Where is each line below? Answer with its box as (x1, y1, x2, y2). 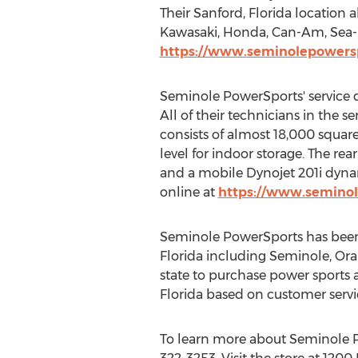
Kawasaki (159, 25, 217, 40)
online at (159, 185, 218, 200)
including (202, 249, 269, 264)
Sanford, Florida (193, 6, 292, 21)
